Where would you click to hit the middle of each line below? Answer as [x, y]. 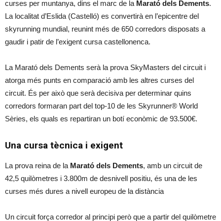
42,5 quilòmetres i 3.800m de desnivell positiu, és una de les [101, 179]
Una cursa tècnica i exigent [64, 146]
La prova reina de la [37, 166]
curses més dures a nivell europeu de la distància [84, 191]
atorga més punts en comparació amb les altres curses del [99, 80]
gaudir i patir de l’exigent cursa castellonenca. [78, 42]
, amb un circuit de [173, 166]
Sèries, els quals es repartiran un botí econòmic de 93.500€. [101, 119]
